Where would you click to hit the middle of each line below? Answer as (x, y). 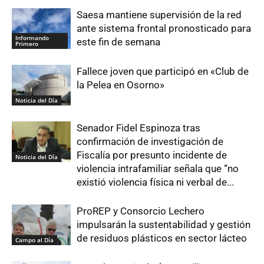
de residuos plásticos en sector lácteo (162, 238)
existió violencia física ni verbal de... (155, 182)
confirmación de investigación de (150, 141)
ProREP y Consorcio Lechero (141, 211)
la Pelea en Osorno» (121, 85)
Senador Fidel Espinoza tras (138, 128)
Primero (27, 43)
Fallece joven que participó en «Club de (163, 71)
